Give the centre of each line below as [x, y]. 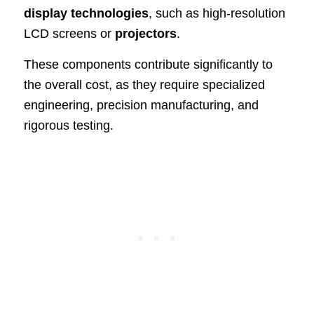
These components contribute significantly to [148, 65]
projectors [145, 34]
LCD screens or [69, 34]
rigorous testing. [68, 126]
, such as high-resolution [217, 14]
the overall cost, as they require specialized [144, 85]
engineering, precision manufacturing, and [141, 105]
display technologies [86, 14]
